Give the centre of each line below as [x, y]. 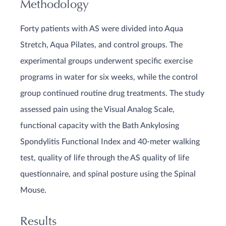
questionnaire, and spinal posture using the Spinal [108, 174]
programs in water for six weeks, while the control [109, 77]
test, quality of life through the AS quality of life [105, 158]
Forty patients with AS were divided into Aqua [102, 29]
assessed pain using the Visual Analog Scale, [97, 109]
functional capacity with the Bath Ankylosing [100, 126]
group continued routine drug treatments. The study [112, 93]
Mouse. [33, 190]
